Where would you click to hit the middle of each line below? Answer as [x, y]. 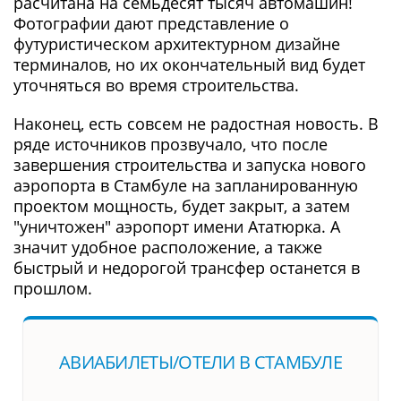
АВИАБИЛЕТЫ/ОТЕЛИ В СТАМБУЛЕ [200, 363]
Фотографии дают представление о [151, 24]
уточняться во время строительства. [156, 85]
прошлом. [53, 289]
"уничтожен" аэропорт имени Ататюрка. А [177, 227]
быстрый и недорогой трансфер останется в [187, 268]
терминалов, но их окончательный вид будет [189, 65]
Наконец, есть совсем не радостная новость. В [196, 124]
